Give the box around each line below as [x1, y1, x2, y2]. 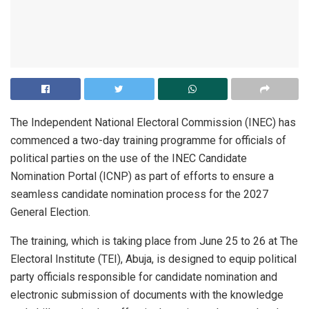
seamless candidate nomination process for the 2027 [10, 187, 268, 201]
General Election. [10, 205, 90, 219]
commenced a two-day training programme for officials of [10, 133, 286, 147]
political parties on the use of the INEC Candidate [10, 151, 247, 165]
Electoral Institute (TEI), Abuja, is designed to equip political [10, 252, 297, 266]
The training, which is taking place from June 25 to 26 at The [10, 234, 298, 248]
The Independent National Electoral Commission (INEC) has [10, 115, 296, 129]
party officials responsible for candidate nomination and [10, 270, 277, 283]
